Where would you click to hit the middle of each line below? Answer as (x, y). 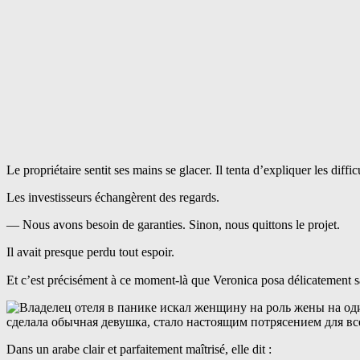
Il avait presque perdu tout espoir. (90, 252)
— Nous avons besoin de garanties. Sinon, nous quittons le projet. (173, 225)
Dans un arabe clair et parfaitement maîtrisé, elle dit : (139, 350)
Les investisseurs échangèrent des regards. (113, 198)
